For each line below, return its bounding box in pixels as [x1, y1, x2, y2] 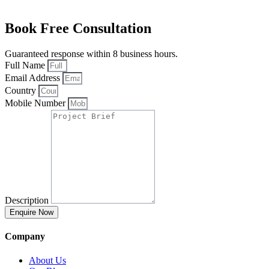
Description [5, 195, 51, 206]
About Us [29, 255, 66, 265]
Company [5, 231, 45, 242]
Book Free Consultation [5, 20, 151, 37]
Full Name [5, 60, 47, 71]
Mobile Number [5, 98, 68, 109]
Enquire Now [10, 208, 53, 217]
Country [5, 85, 38, 96]
